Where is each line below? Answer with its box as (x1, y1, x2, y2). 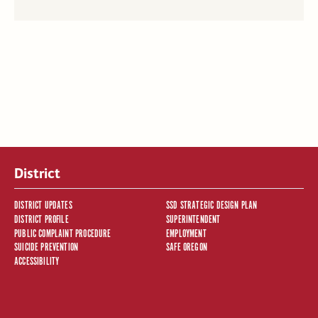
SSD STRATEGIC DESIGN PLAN (165, 198, 258, 212)
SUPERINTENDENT (165, 212, 221, 226)
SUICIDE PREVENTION (13, 241, 79, 255)
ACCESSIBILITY (13, 255, 60, 269)
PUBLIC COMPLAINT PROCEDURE (13, 226, 111, 241)
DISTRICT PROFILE (13, 212, 69, 226)
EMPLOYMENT (165, 226, 207, 241)
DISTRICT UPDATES (13, 198, 72, 212)
